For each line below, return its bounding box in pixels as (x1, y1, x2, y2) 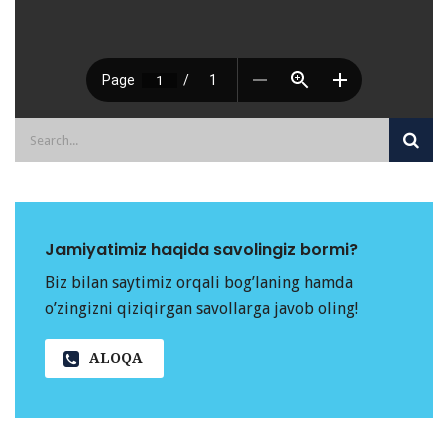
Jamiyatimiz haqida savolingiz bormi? (45, 238, 358, 262)
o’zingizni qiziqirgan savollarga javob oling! (45, 299, 358, 319)
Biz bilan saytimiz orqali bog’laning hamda (45, 273, 353, 293)
